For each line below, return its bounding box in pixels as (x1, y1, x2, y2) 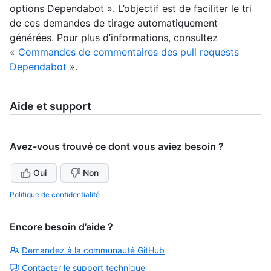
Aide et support (10, 99, 91, 113)
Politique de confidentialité (10, 189, 100, 199)
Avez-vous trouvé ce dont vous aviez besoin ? (10, 140, 224, 152)
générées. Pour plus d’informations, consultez (10, 31, 218, 44)
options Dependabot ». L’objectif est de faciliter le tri (10, 2, 252, 15)
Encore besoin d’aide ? (10, 220, 113, 233)
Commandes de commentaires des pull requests (18, 45, 239, 58)
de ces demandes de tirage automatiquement (10, 16, 218, 29)
